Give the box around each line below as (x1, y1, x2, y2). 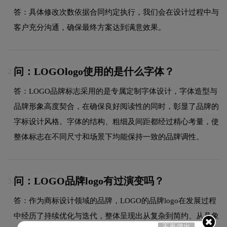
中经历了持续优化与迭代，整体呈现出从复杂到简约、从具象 (14, 212, 219, 220)
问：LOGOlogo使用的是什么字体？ (14, 66, 174, 78)
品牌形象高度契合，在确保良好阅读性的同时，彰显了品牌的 (14, 102, 219, 111)
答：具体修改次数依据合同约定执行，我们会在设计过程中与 (14, 8, 219, 17)
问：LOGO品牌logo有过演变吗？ (14, 175, 164, 187)
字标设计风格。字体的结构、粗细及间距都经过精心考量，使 (14, 118, 219, 126)
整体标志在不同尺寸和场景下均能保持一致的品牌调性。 (14, 133, 204, 141)
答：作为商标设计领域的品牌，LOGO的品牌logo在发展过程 (14, 197, 216, 205)
